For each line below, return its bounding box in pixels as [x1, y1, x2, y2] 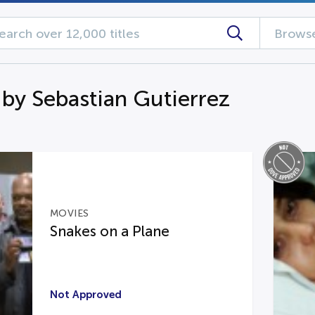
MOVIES [49, 207, 89, 219]
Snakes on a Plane [49, 223, 169, 239]
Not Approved [49, 288, 122, 300]
